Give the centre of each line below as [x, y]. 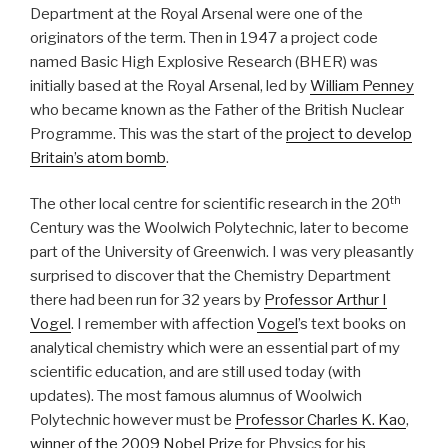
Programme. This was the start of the [158, 133]
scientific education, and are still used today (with [195, 372]
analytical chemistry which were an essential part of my [215, 348]
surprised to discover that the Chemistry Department [210, 276]
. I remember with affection [164, 324]
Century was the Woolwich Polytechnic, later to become [219, 228]
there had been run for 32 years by [147, 300]
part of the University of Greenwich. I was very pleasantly [222, 252]
